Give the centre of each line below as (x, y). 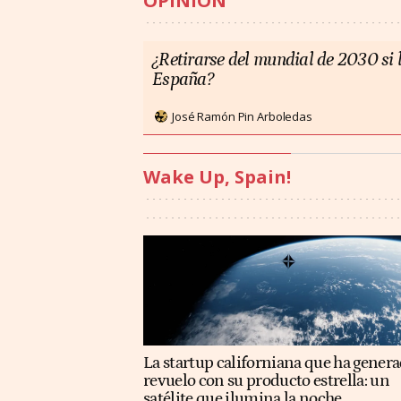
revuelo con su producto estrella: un (267, 381)
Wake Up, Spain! (217, 177)
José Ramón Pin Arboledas (242, 116)
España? (183, 80)
